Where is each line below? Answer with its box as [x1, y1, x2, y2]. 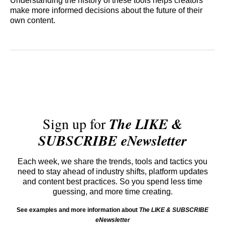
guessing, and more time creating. [52, 187, 173, 196]
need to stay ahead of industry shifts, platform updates [17, 167, 208, 176]
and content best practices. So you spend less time [23, 177, 202, 186]
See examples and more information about [17, 206, 139, 213]
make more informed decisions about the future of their [10, 6, 202, 15]
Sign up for [42, 114, 109, 133]
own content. [10, 16, 55, 25]
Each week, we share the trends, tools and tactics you [18, 157, 207, 166]
